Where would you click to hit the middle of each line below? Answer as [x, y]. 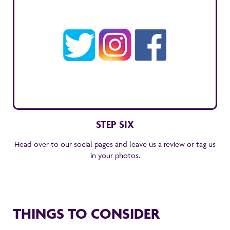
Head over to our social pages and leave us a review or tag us [115, 144]
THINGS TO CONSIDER [86, 213]
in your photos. [115, 155]
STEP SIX [115, 124]
